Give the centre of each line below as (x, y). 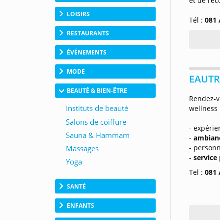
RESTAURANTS (88, 33)
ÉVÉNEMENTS (87, 52)
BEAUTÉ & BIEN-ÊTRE (97, 91)
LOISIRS (78, 14)
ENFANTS (81, 206)
